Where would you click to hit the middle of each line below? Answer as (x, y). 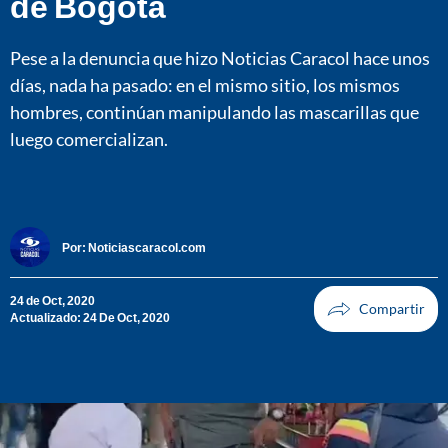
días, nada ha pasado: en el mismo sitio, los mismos (205, 84)
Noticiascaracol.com (147, 247)
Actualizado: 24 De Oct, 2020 (90, 318)
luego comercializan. (89, 138)
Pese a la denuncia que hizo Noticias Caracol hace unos (220, 57)
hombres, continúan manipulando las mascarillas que (214, 111)
